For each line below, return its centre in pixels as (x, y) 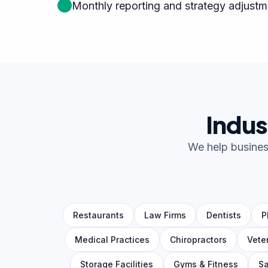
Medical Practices (112, 240)
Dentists (224, 215)
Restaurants (98, 215)
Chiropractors (198, 240)
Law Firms (165, 215)
